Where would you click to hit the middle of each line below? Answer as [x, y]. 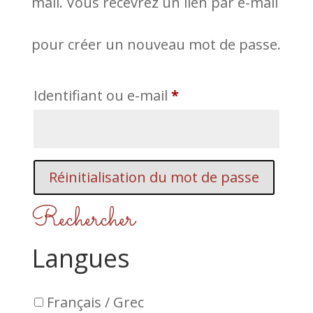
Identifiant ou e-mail [102, 95]
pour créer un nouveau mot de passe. [156, 44]
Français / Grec [95, 302]
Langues [80, 258]
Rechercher [83, 219]
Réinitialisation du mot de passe [154, 177]
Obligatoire [215, 95]
